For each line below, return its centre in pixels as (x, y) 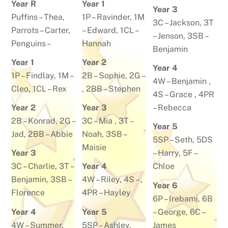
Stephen (125, 89)
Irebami (183, 198)
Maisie (94, 148)
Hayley (118, 193)
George (172, 212)
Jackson (184, 23)
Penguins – (33, 43)
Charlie (42, 166)
